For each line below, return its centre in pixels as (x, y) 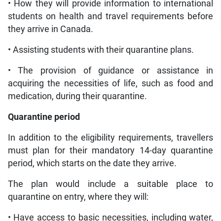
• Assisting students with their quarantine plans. (101, 50)
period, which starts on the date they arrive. (92, 164)
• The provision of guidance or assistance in (110, 71)
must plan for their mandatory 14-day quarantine (110, 151)
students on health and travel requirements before (110, 17)
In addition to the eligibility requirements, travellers (110, 138)
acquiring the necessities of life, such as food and (110, 84)
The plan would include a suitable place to (110, 184)
